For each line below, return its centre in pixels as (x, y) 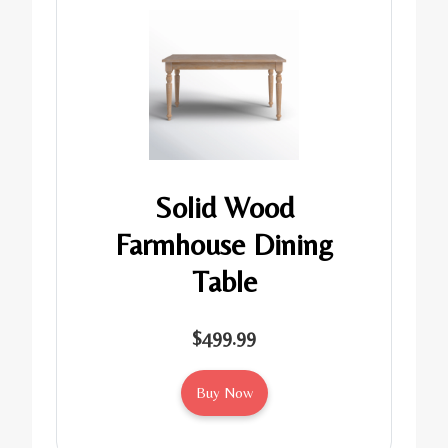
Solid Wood (224, 208)
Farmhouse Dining (224, 245)
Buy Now (224, 393)
